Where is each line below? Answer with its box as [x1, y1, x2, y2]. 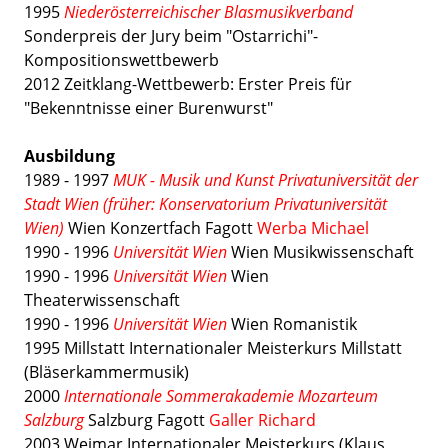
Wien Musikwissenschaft [227, 241, 414, 264]
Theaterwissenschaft [24, 289, 180, 312]
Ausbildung [24, 145, 115, 168]
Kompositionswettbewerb [24, 49, 219, 72]
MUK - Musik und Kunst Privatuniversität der [113, 169, 418, 192]
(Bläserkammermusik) [24, 361, 189, 384]
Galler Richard [209, 409, 316, 432]
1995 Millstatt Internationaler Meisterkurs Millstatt [24, 337, 402, 360]
